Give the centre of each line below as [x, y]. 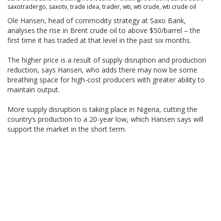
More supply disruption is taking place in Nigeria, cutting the [102, 110]
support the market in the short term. [67, 129]
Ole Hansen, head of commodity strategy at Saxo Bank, [97, 21]
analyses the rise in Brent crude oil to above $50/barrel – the [104, 31]
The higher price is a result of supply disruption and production [107, 60]
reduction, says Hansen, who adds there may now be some [102, 70]
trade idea [85, 7]
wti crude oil [179, 7]
